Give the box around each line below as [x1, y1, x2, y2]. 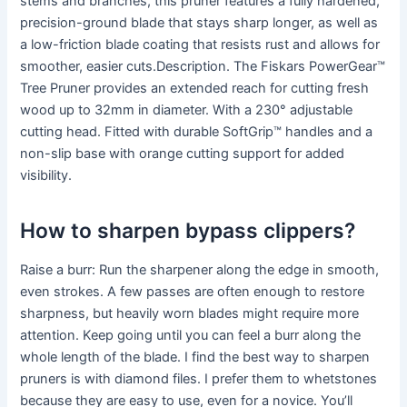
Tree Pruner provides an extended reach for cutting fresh [20, 80, 370, 97]
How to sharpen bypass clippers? [20, 217, 356, 243]
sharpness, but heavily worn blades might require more [20, 305, 360, 323]
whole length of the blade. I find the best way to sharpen [20, 349, 371, 366]
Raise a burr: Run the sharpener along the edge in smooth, [20, 262, 380, 279]
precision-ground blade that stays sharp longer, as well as [20, 15, 379, 32]
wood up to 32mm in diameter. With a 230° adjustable [20, 102, 353, 119]
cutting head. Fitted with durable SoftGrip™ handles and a [20, 124, 373, 141]
